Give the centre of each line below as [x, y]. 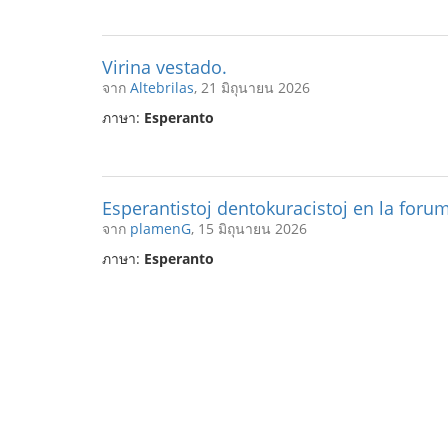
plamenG [160, 228]
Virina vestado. [164, 67]
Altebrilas [162, 87]
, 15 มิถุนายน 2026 [249, 228]
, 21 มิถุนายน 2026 [252, 87]
